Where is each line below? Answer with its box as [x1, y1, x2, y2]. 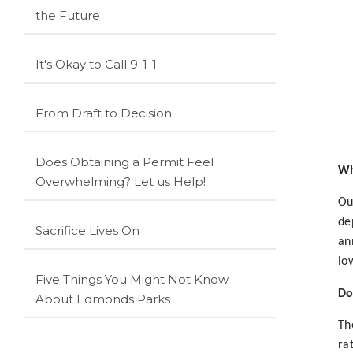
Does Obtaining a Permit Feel [35, 154, 214, 169]
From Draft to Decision [35, 105, 172, 121]
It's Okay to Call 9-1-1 [35, 56, 157, 72]
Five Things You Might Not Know [35, 271, 229, 287]
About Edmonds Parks [35, 291, 170, 307]
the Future [35, 7, 100, 23]
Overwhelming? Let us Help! [35, 173, 206, 189]
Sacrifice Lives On [35, 222, 139, 238]
